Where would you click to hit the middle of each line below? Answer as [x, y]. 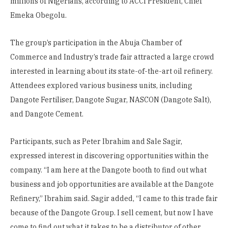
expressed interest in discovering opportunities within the [109, 156]
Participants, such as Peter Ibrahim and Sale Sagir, [96, 142]
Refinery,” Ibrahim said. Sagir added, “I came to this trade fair [114, 199]
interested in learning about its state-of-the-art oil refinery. [111, 71]
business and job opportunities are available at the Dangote [112, 184]
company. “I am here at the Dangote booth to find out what [108, 170]
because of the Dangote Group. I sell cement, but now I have [112, 213]
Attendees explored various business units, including [101, 85]
